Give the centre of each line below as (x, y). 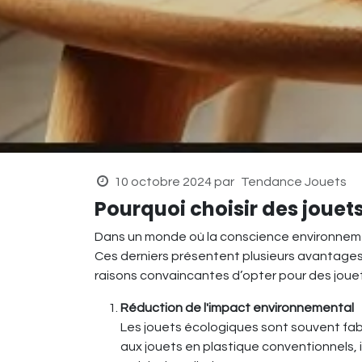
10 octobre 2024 (162, 182)
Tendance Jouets (293, 182)
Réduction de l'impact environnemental (237, 308)
